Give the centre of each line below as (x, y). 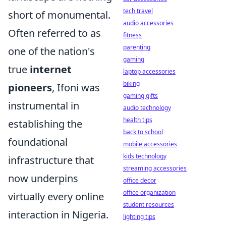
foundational (38, 142)
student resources (149, 205)
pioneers (30, 88)
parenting (137, 47)
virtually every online (56, 196)
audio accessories (148, 23)
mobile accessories (150, 144)
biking (131, 83)
